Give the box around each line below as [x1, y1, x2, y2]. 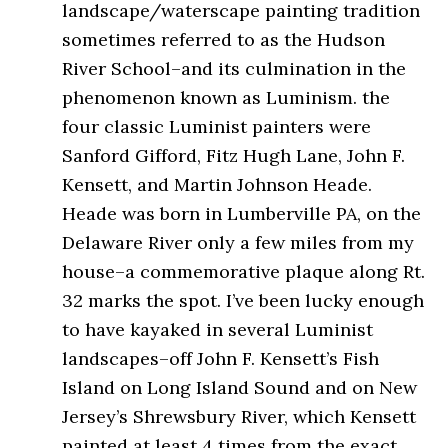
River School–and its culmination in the [62, 57, 407, 81]
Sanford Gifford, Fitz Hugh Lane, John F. [62, 144, 406, 168]
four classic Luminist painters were [62, 115, 372, 139]
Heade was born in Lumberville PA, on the [62, 202, 422, 226]
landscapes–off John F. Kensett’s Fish [62, 347, 380, 371]
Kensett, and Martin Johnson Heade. [62, 173, 373, 197]
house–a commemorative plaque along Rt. [62, 260, 426, 284]
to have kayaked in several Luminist [62, 318, 374, 342]
